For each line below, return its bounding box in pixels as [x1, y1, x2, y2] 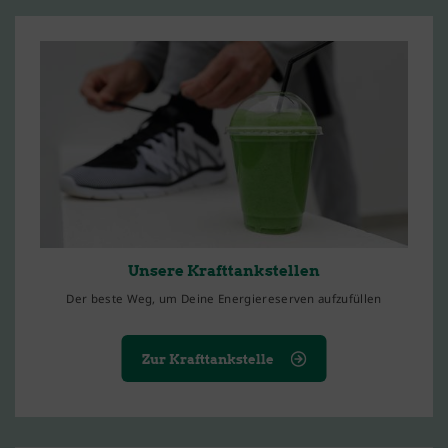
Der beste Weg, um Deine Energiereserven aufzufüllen [66, 290, 382, 306]
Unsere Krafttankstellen [128, 261, 320, 280]
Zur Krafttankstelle [141, 351, 274, 367]
